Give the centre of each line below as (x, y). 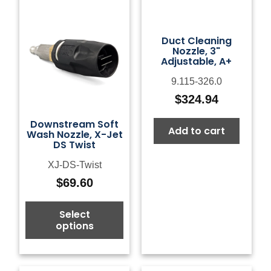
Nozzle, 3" (197, 51)
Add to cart (196, 131)
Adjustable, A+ (197, 61)
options (74, 226)
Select (74, 214)
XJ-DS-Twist (74, 165)
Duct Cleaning (196, 41)
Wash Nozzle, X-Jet (74, 134)
